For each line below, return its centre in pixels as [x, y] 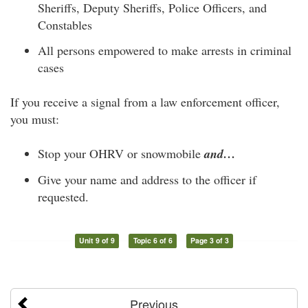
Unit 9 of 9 [97, 241]
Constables [65, 24]
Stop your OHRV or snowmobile [121, 153]
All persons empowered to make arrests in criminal [165, 50]
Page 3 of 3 [210, 241]
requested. [63, 196]
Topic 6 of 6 [153, 241]
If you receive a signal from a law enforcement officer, [145, 102]
